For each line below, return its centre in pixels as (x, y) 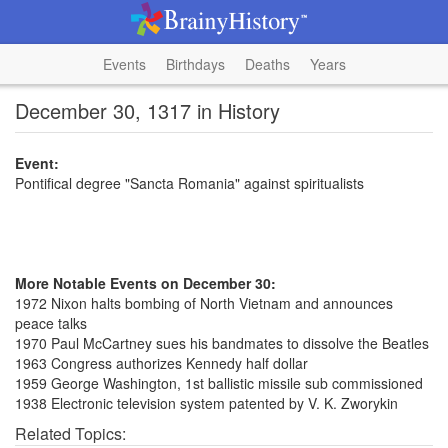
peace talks (51, 323)
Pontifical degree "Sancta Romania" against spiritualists (189, 183)
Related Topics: (70, 433)
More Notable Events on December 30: (145, 283)
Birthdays (195, 64)
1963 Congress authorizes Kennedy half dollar (161, 363)
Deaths (267, 64)
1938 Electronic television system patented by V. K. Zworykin (206, 403)
